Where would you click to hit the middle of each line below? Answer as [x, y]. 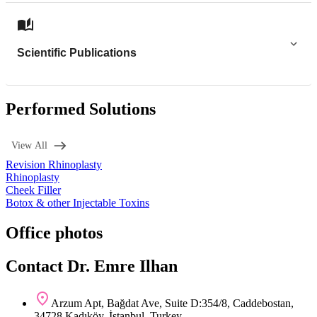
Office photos [54, 232]
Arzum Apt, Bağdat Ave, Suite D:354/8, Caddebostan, [172, 303]
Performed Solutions [81, 109]
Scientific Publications [77, 53]
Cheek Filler [33, 190]
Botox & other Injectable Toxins [77, 202]
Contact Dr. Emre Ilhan [92, 266]
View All [29, 145]
